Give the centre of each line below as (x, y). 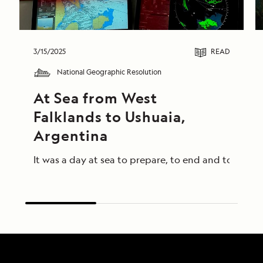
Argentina (71, 136)
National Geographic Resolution (109, 72)
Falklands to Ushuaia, (110, 117)
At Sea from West (96, 98)
